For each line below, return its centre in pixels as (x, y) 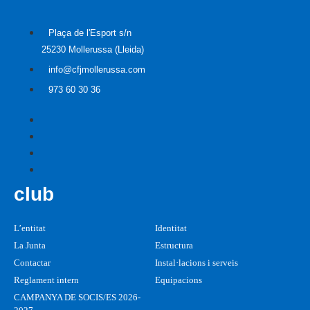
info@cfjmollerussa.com (97, 69)
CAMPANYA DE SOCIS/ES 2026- (77, 297)
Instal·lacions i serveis (197, 262)
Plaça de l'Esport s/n (90, 33)
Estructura (174, 245)
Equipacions (179, 280)
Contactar (32, 262)
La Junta (30, 245)
